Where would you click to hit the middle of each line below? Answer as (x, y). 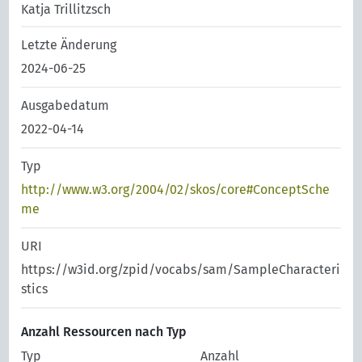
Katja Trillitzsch (66, 9)
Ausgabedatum (65, 105)
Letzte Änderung (69, 45)
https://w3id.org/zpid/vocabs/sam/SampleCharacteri (181, 269)
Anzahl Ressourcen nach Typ (104, 332)
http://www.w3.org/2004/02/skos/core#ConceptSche (176, 189)
